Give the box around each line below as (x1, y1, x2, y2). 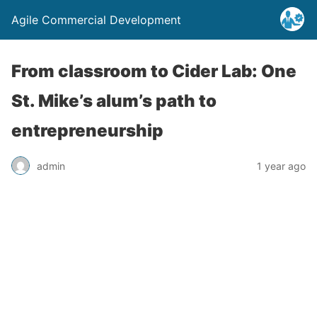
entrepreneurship (11, 120, 163, 141)
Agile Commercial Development (11, 13, 181, 27)
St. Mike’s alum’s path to (11, 91, 217, 111)
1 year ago (257, 159, 306, 172)
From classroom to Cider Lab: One (11, 61, 296, 81)
